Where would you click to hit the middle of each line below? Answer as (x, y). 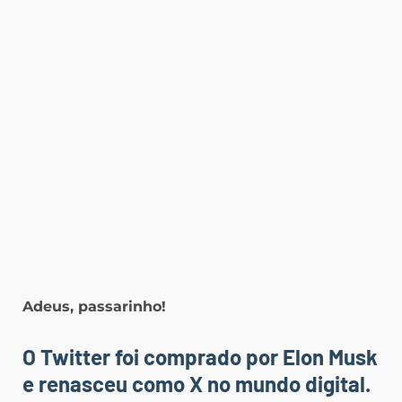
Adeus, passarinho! (96, 306)
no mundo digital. (287, 383)
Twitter (75, 356)
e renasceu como (106, 383)
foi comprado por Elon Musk (244, 356)
